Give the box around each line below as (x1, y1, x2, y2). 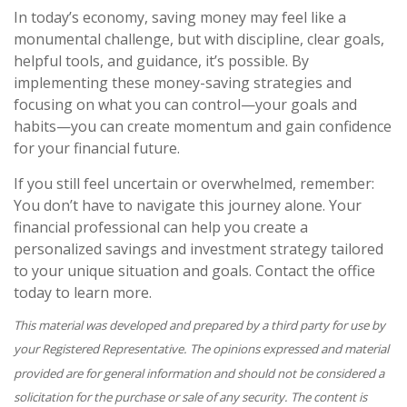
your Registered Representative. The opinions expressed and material (14, 341, 389, 358)
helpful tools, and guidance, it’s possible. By (14, 51, 309, 71)
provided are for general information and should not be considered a (14, 364, 384, 382)
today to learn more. (14, 283, 152, 303)
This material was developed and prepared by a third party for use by (14, 317, 385, 333)
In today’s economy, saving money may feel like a (14, 7, 346, 27)
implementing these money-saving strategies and (14, 73, 352, 93)
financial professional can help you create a (14, 217, 308, 237)
